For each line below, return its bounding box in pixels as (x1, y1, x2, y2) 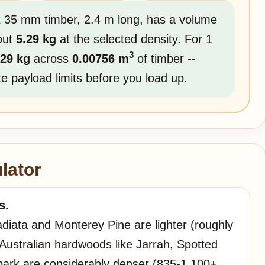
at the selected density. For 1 (56, 32, 212, 46)
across (30, 51, 72, 65)
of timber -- (134, 51, 196, 65)
